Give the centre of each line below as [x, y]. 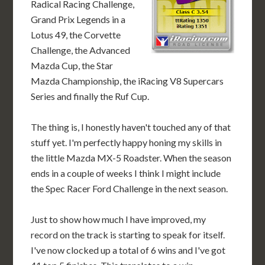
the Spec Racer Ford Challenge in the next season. [130, 188]
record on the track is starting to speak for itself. [128, 235]
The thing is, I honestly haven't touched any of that [131, 127]
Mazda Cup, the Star [72, 65]
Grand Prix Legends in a [78, 19]
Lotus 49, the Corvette [76, 35]
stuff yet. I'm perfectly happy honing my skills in [127, 142]
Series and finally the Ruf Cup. [90, 96]
